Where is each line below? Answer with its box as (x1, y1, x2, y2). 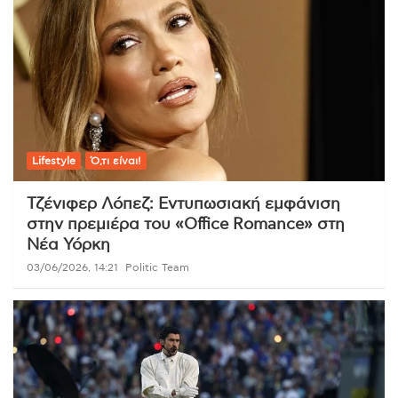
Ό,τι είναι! (91, 155, 141, 167)
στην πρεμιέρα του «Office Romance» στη (27, 217, 345, 234)
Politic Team (125, 262, 189, 274)
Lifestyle (32, 155, 76, 167)
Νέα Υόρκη (27, 237, 110, 254)
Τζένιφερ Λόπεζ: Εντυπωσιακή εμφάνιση (27, 196, 340, 213)
